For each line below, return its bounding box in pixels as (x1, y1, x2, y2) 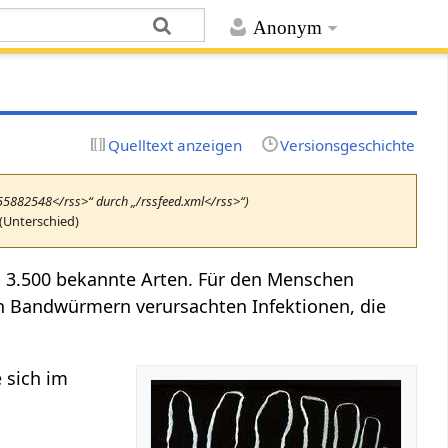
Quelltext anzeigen (108, 134, 243, 155)
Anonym (252, 17, 322, 39)
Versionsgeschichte (279, 134, 415, 155)
